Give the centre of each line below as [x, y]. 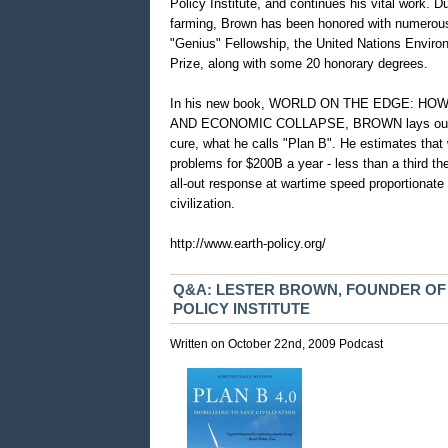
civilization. [203, 203]
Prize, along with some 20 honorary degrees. [299, 63]
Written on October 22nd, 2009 [255, 343]
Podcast [361, 343]
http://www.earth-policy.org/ [248, 243]
